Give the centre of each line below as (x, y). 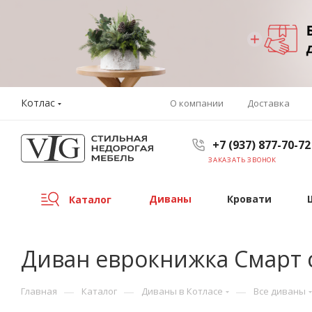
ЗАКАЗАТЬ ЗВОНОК (242, 160)
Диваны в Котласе (182, 291)
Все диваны (280, 291)
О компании (196, 103)
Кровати (249, 199)
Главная (39, 291)
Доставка (268, 103)
